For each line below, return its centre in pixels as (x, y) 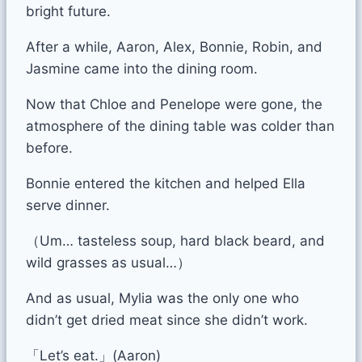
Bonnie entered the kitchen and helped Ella (166, 183)
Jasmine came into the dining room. (142, 68)
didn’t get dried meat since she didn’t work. (167, 320)
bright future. (68, 11)
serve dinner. (68, 205)
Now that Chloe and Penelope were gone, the (174, 104)
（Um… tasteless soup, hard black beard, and (175, 240)
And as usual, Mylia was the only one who (162, 298)
